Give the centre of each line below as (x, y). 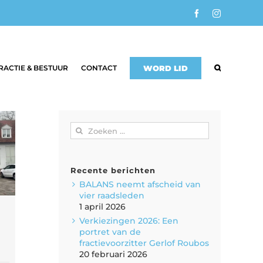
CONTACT (99, 68)
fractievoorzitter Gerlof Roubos (144, 243)
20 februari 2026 (113, 254)
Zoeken (86, 127)
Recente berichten (113, 170)
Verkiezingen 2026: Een (129, 220)
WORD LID (166, 68)
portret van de (110, 232)
